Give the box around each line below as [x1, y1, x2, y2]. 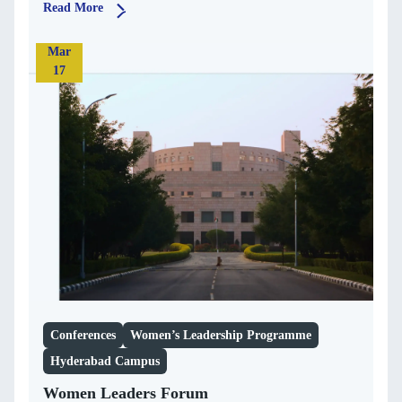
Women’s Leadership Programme [130, 328, 311, 343]
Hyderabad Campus [50, 354, 160, 369]
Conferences [50, 328, 116, 343]
